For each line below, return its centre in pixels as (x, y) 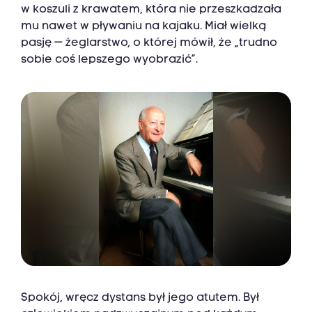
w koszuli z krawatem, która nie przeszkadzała (151, 10)
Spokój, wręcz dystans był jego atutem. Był (140, 298)
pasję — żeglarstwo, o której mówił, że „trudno (149, 44)
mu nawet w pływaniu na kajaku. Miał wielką (143, 27)
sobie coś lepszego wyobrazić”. (109, 60)
